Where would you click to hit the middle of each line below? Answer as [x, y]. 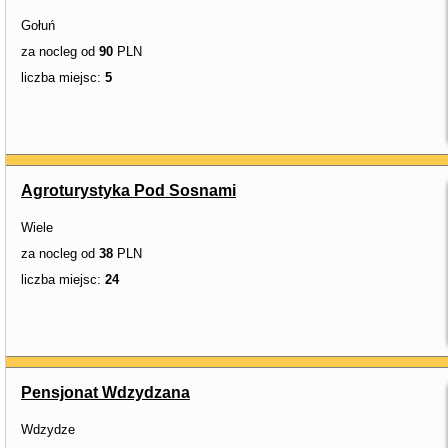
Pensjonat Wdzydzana [105, 392]
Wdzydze [48, 429]
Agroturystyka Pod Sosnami [128, 190]
